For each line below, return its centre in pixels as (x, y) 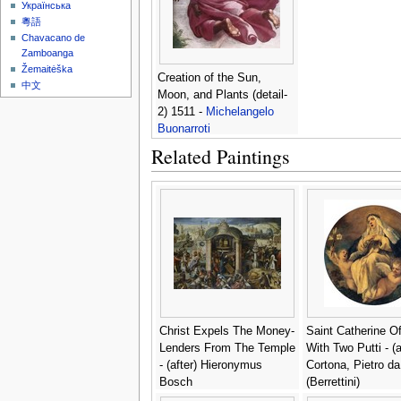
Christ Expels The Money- (226, 331)
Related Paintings (220, 156)
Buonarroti (183, 128)
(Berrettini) (333, 382)
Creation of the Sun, (209, 77)
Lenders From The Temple (227, 348)
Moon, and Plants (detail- (222, 94)
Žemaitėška (47, 69)
